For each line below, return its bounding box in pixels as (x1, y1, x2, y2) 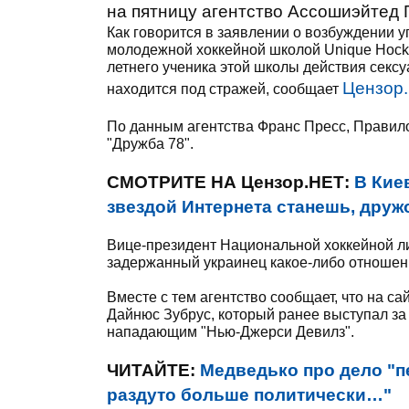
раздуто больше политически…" (107, 385, 392, 404)
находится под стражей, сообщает (107, 81, 342, 97)
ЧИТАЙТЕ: (107, 361, 200, 380)
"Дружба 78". (107, 136, 197, 152)
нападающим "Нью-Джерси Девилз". (107, 324, 354, 340)
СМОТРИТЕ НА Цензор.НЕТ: (107, 173, 354, 192)
